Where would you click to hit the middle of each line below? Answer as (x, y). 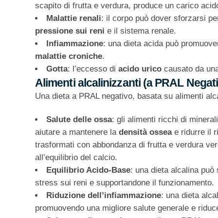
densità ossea (146, 132)
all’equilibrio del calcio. (76, 158)
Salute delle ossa (79, 120)
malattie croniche (69, 56)
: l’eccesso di (93, 69)
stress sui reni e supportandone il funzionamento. (125, 183)
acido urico (140, 69)
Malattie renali (74, 18)
